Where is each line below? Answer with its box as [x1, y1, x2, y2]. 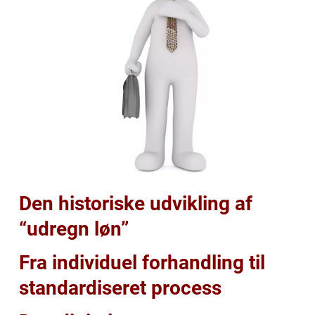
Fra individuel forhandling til [19, 250, 265, 274]
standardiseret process [19, 276, 221, 300]
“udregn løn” [19, 217, 129, 240]
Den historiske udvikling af [19, 191, 252, 215]
